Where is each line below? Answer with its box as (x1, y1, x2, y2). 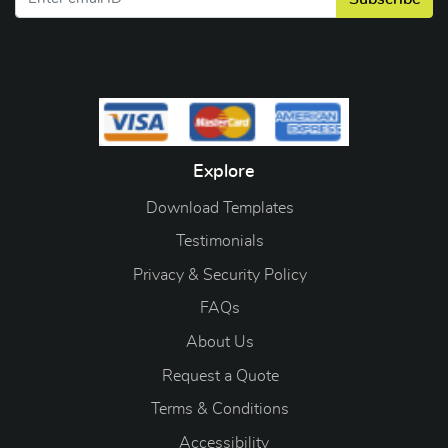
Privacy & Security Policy (133, 266, 307, 283)
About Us (186, 333, 254, 350)
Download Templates (146, 199, 294, 216)
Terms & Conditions (151, 401, 289, 418)
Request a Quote (161, 367, 279, 384)
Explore (193, 162, 255, 181)
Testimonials (176, 233, 264, 250)
